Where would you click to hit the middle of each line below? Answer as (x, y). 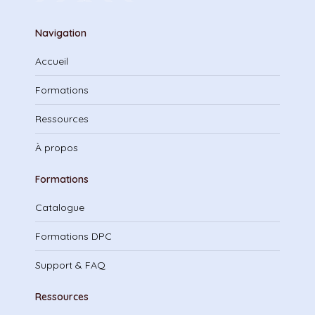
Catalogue (60, 207)
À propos (57, 148)
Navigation (61, 33)
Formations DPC (73, 236)
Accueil (52, 61)
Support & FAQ (70, 265)
